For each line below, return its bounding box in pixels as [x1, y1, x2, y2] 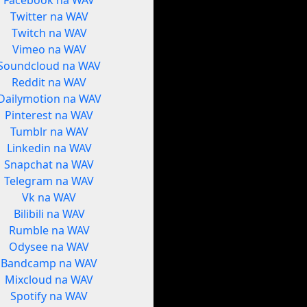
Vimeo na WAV [12, 42, 86, 58]
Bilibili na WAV [13, 206, 85, 222]
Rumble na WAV [8, 223, 90, 238]
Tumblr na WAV [10, 124, 88, 140]
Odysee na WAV [9, 239, 90, 255]
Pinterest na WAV [5, 108, 94, 123]
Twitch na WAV [11, 25, 87, 41]
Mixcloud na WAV [5, 272, 94, 288]
